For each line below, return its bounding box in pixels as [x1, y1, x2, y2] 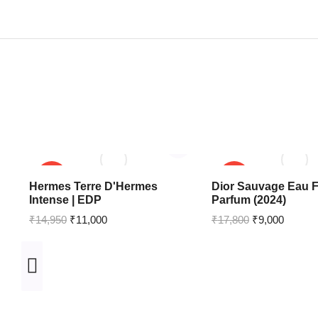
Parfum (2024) [211, 194, 286, 206]
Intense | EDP [28, 194, 102, 206]
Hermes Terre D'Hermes [28, 180, 158, 192]
